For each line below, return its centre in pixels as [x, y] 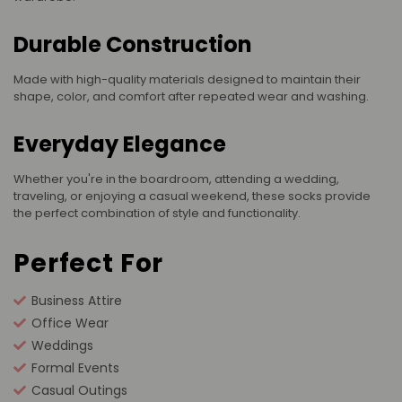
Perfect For [89, 264]
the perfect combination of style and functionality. [157, 214]
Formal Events [75, 368]
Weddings [62, 346]
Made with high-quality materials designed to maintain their [187, 80]
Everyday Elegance [120, 144]
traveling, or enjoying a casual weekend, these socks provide [192, 197]
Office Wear [70, 323]
